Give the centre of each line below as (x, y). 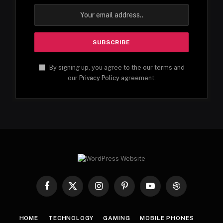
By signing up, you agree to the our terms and (116, 67)
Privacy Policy (99, 78)
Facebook (61, 190)
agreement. (137, 78)
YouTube (163, 190)
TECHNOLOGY (71, 218)
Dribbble (189, 190)
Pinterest (138, 190)
